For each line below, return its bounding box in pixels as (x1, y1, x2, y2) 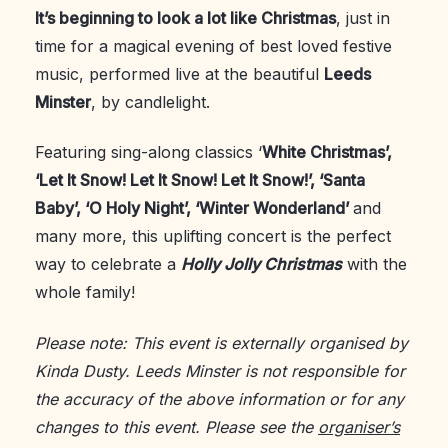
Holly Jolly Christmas (181, 254, 342, 275)
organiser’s (318, 416, 400, 437)
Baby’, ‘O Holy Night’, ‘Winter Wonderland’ (35, 198, 353, 219)
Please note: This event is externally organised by (35, 332, 408, 353)
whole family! (35, 282, 135, 303)
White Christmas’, (262, 142, 392, 163)
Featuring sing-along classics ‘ (35, 142, 262, 163)
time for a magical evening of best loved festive (35, 35, 392, 56)
